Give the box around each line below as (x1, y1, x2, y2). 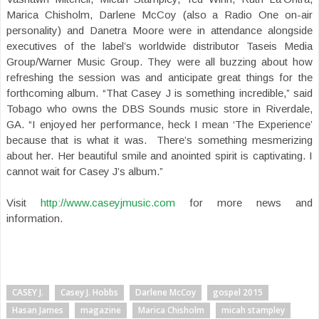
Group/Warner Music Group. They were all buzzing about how (6, 55, 313, 68)
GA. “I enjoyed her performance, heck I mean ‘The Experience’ (6, 117, 313, 130)
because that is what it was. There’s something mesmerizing (6, 133, 313, 146)
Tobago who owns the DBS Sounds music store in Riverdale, (6, 102, 313, 115)
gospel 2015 (213, 286, 263, 298)
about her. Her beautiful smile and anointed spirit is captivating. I (6, 149, 313, 162)
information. (6, 211, 63, 224)
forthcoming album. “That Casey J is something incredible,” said (6, 86, 313, 99)
